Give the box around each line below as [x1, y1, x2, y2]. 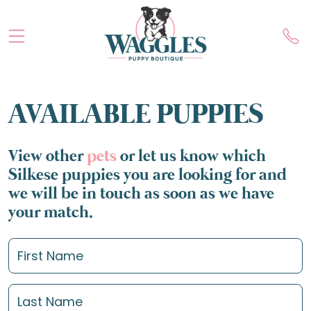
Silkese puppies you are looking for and [8, 165, 287, 186]
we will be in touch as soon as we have [8, 183, 274, 205]
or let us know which [117, 146, 266, 167]
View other [8, 146, 87, 167]
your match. [8, 202, 93, 224]
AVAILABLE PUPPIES [8, 97, 263, 133]
